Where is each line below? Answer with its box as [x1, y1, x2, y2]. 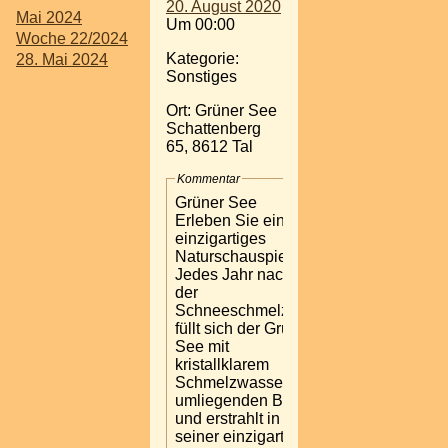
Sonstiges [166, 67, 237, 85]
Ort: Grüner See [166, 101, 277, 119]
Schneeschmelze [175, 301, 298, 319]
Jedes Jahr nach [175, 265, 292, 283]
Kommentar [177, 171, 240, 186]
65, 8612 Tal [166, 137, 253, 155]
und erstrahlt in [175, 409, 280, 427]
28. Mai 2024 [16, 51, 108, 68]
